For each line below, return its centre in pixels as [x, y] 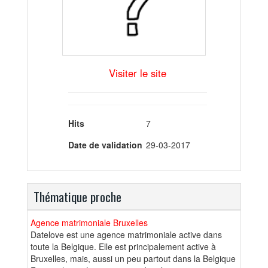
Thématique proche [77, 197]
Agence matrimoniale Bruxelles [89, 223]
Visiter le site [138, 73]
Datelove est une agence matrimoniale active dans [126, 235]
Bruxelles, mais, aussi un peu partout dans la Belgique [133, 259]
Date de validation [105, 144]
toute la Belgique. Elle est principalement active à [123, 247]
